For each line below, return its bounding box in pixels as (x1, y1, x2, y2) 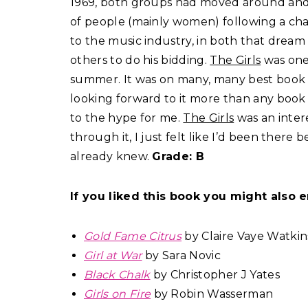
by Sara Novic (142, 249, 221, 263)
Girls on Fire (84, 287, 151, 301)
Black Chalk (84, 268, 151, 282)
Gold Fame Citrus (84, 230, 182, 243)
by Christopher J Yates (150, 268, 280, 282)
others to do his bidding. (70, 54, 210, 67)
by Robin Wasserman (153, 287, 274, 301)
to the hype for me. (70, 111, 184, 125)
